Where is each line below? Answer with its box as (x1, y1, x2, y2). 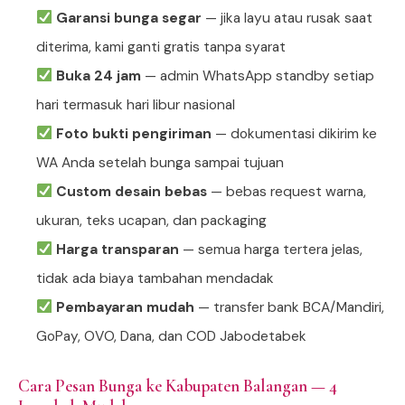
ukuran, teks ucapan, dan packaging (36, 211, 267, 230)
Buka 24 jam (55, 66, 141, 85)
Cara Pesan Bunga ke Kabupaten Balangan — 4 (18, 374, 337, 397)
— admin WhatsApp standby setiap (140, 66, 374, 85)
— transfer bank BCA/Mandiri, (193, 297, 384, 316)
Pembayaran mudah (55, 297, 194, 316)
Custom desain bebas (55, 182, 207, 201)
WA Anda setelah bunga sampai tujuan (36, 153, 284, 172)
